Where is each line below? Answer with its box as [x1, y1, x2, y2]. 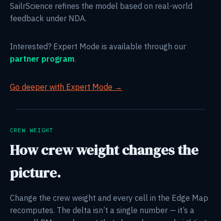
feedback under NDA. [10, 13, 86, 23]
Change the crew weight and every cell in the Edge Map [10, 192, 208, 203]
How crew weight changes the [10, 140, 198, 160]
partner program [10, 53, 74, 64]
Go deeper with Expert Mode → [10, 81, 122, 92]
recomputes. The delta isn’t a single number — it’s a [10, 205, 194, 215]
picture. [10, 162, 61, 183]
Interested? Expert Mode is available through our [10, 41, 186, 51]
